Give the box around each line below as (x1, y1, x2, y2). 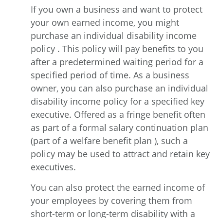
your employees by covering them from (31, 194, 192, 206)
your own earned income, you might (31, 16, 179, 28)
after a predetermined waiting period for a (31, 55, 203, 68)
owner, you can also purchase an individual (31, 82, 208, 94)
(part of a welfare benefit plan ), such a (31, 134, 188, 146)
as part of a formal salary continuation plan (31, 121, 208, 133)
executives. (31, 161, 76, 173)
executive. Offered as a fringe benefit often (31, 108, 205, 120)
